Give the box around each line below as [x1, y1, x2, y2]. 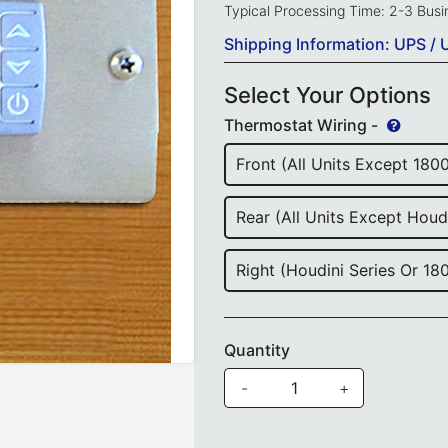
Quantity [224, 340, 290, 361]
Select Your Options [224, 82, 431, 109]
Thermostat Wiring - [224, 115, 382, 136]
